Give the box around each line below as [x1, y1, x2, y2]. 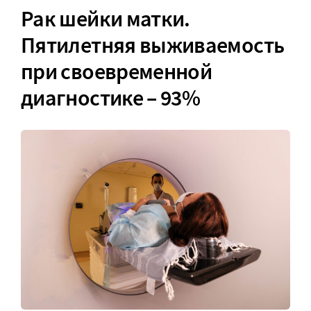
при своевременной [21, 57, 212, 85]
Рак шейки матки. [21, 4, 190, 33]
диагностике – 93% [21, 83, 201, 112]
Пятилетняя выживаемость [21, 31, 285, 59]
